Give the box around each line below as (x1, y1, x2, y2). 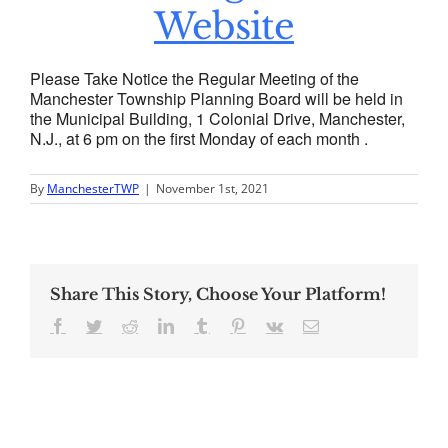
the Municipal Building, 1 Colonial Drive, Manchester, (30, 106, 405, 130)
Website (154, 3, 294, 49)
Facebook (65, 316, 127, 333)
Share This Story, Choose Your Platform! (50, 283, 386, 304)
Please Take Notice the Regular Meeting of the (30, 66, 359, 90)
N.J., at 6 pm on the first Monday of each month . (30, 126, 368, 150)
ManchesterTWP (47, 179, 139, 197)
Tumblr (209, 316, 255, 333)
